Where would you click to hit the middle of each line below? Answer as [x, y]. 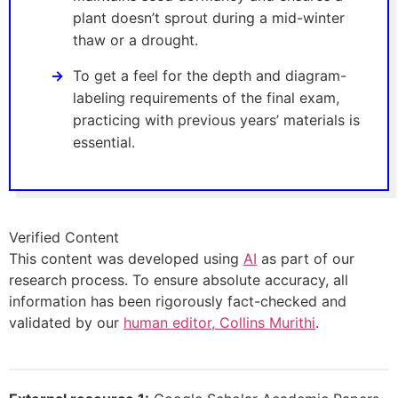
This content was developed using [126, 258]
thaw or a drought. [135, 40]
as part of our [306, 258]
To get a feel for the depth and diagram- [210, 75]
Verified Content [64, 237]
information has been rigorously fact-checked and [178, 301]
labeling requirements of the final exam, [206, 97]
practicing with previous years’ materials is [216, 119]
